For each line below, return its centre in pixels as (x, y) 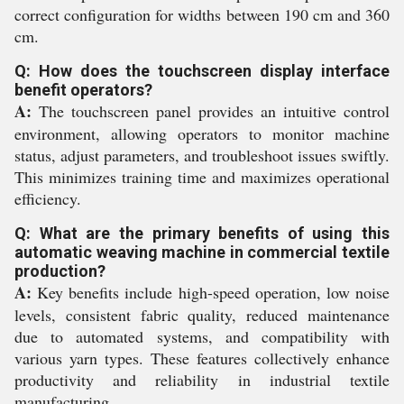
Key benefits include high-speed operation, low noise (211, 292)
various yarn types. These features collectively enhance (202, 358)
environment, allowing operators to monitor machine (202, 133)
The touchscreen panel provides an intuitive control (211, 111)
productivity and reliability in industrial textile (202, 380)
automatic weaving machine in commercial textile (202, 252)
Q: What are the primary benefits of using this (202, 233)
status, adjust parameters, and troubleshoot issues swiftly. (202, 155)
